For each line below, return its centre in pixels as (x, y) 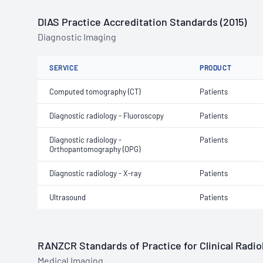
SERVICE (64, 68)
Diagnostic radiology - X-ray (95, 173)
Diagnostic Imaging (77, 37)
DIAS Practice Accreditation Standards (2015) (142, 22)
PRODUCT (216, 68)
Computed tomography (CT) (95, 92)
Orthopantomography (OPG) (95, 149)
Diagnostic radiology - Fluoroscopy (107, 116)
